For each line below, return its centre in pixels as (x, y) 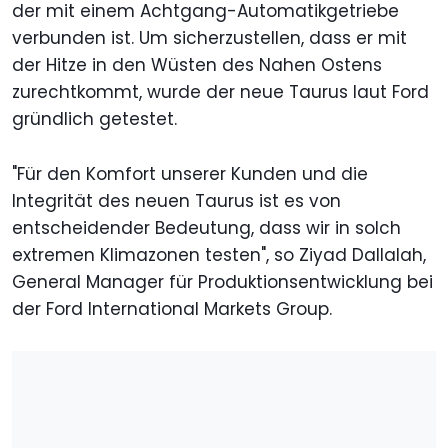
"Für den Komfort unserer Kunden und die (190, 173)
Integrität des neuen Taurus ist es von (176, 200)
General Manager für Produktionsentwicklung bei (222, 281)
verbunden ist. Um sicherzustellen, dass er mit (209, 37)
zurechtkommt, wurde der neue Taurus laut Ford (220, 91)
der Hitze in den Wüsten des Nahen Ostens (197, 64)
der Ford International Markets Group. (172, 308)
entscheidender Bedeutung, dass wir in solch (206, 227)
